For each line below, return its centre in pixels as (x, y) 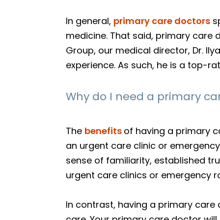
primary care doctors (162, 21)
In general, (90, 21)
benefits (104, 131)
